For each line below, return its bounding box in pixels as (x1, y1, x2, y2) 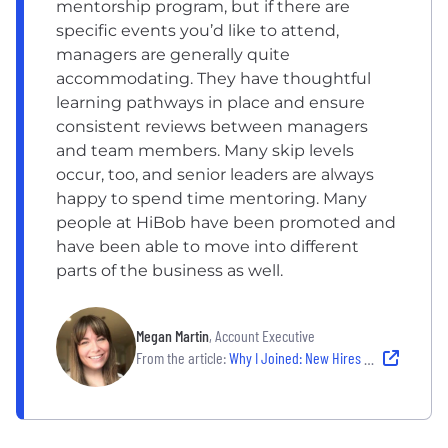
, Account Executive (209, 325, 315, 345)
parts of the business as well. (56, 260, 283, 280)
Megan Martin (136, 325, 209, 345)
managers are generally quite (56, 44, 290, 64)
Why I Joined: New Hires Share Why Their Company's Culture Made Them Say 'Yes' (229, 347, 364, 367)
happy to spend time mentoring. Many (56, 188, 367, 208)
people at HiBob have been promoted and (56, 212, 396, 232)
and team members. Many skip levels (56, 140, 354, 160)
